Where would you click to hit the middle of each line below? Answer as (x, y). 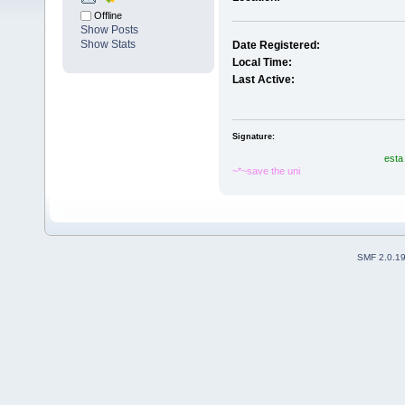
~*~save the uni (266, 170)
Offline (107, 16)
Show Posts (109, 30)
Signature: (253, 136)
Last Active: (263, 80)
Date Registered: (276, 46)
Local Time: (262, 63)
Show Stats (108, 45)
